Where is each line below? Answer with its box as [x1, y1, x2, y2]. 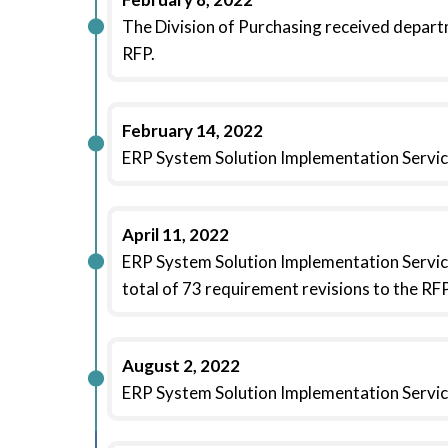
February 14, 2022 [122, 120, 263, 141]
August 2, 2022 [122, 355, 240, 376]
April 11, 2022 [122, 224, 229, 245]
